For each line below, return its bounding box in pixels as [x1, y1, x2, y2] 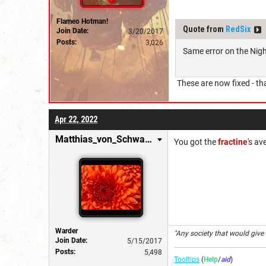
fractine [218, 137, 248, 147]
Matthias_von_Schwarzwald [145, 133, 152, 145]
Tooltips [174, 255, 199, 264]
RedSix [226, 24, 251, 34]
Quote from [183, 24, 226, 34]
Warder [55, 226, 78, 235]
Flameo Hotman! [56, 17, 108, 26]
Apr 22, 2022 [55, 114, 97, 124]
